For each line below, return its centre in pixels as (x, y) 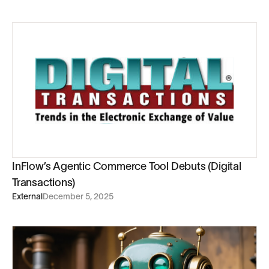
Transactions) (44, 182)
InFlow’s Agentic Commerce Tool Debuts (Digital (127, 166)
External (27, 196)
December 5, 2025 (78, 196)
